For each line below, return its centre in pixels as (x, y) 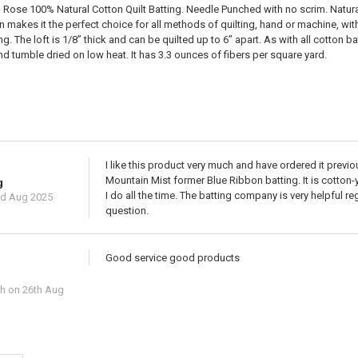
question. (127, 210)
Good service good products (172, 257)
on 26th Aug (34, 289)
